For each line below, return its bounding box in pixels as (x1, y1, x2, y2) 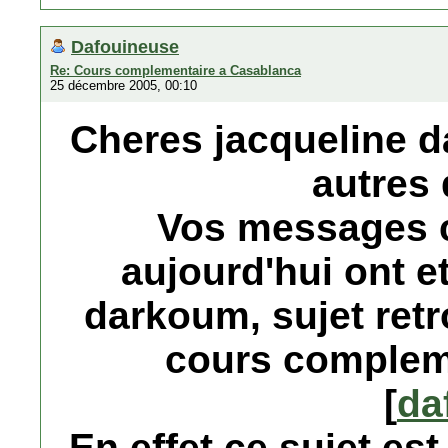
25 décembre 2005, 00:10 (50, 78, 197, 93)
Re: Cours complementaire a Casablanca (50, 63, 301, 78)
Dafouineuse (71, 36, 179, 57)
